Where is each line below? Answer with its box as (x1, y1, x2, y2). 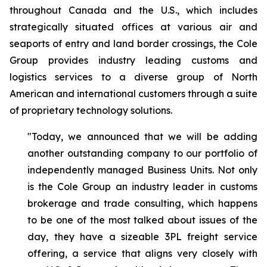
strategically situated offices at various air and (10, 21, 257, 33)
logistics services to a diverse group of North (10, 71, 257, 83)
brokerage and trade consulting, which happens (27, 197, 257, 209)
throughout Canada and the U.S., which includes (10, 4, 257, 16)
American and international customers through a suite (10, 88, 257, 100)
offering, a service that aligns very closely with (27, 247, 257, 259)
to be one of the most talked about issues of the (27, 214, 257, 226)
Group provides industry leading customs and (10, 54, 257, 66)
